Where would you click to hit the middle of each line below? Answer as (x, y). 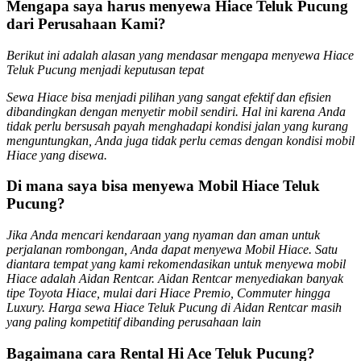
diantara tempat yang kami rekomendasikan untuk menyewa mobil (176, 264)
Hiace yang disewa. (57, 155)
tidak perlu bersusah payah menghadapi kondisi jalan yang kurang (177, 126)
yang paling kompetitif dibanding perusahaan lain (134, 322)
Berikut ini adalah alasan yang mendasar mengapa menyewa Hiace (180, 55)
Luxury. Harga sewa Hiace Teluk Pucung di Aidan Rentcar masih (174, 308)
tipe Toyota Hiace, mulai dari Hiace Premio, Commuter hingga (168, 293)
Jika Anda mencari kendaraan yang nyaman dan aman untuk (163, 235)
